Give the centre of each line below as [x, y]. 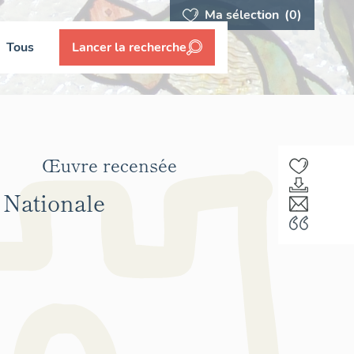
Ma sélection [243, 15]
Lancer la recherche [129, 47]
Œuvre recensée [109, 164]
